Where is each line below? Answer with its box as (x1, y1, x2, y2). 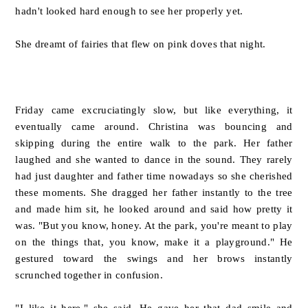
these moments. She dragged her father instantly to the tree (15, 186, 293, 199)
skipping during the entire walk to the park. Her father (15, 137, 293, 149)
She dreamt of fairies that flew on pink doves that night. (15, 38, 266, 50)
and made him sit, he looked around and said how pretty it (15, 203, 293, 215)
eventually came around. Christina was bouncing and (15, 120, 293, 133)
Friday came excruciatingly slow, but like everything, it (15, 104, 293, 116)
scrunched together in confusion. (15, 269, 166, 281)
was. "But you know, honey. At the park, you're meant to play (15, 219, 293, 232)
